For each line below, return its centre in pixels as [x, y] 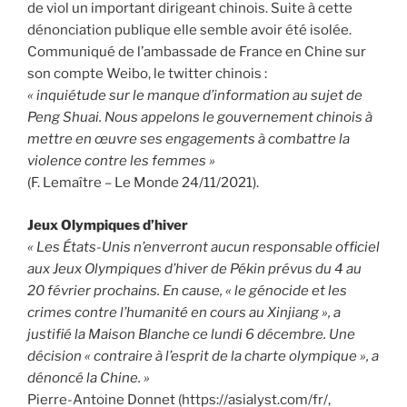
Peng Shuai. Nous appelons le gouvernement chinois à [200, 118]
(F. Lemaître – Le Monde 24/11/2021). [143, 183]
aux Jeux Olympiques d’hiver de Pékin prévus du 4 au [194, 268]
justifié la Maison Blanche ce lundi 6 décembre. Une [191, 334]
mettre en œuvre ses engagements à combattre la [189, 139]
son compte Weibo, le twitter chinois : [147, 74]
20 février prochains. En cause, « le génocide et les [187, 290]
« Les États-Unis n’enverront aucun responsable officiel [203, 247]
